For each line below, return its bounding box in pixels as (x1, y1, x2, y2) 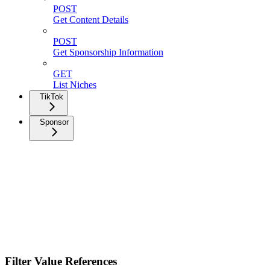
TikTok (40, 92, 63, 102)
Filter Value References (5, 254, 117, 268)
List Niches (53, 80, 96, 90)
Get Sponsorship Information (53, 47, 163, 58)
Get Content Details (53, 14, 128, 25)
